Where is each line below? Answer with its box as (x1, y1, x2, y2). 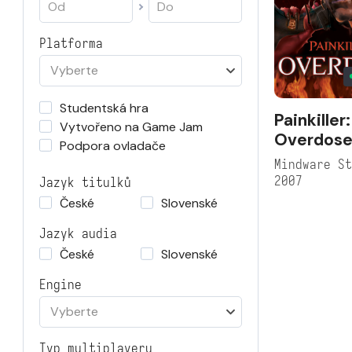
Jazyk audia (39, 225, 117, 242)
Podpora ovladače (60, 137, 166, 154)
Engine (39, 277, 82, 293)
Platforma (39, 35, 103, 52)
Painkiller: (274, 108, 350, 131)
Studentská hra (60, 100, 148, 116)
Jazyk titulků (39, 174, 131, 191)
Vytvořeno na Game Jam (60, 119, 203, 135)
